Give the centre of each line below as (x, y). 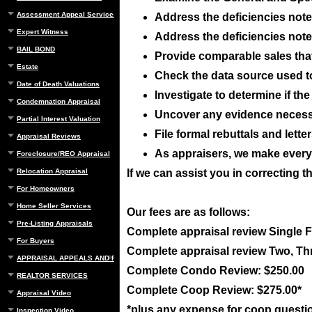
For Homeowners (46, 188)
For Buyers (36, 241)
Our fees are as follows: (188, 212)
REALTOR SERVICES (52, 275)
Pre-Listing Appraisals (55, 223)
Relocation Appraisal (52, 171)
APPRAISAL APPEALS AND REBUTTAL (82, 258)
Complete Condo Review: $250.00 (216, 271)
